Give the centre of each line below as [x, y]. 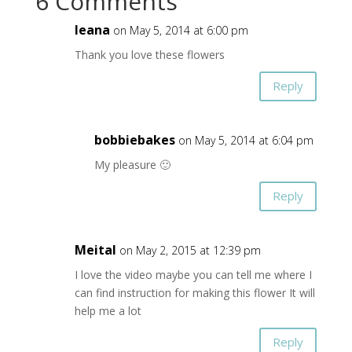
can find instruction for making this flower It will [194, 292]
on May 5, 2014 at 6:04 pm [246, 140]
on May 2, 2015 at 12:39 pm [190, 250]
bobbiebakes [134, 139]
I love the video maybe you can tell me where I [193, 274]
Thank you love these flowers [149, 54]
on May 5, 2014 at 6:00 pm [180, 30]
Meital [95, 249]
